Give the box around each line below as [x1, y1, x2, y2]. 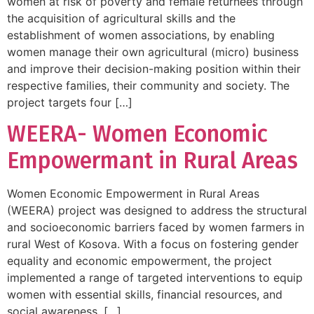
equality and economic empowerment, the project [7, 254, 272, 268]
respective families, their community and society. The [7, 78, 289, 93]
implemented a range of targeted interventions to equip [7, 271, 303, 285]
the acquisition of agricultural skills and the [7, 11, 235, 25]
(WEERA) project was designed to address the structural [7, 203, 307, 218]
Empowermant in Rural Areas [7, 147, 298, 175]
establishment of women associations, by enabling [7, 27, 275, 42]
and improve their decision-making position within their [7, 61, 301, 76]
